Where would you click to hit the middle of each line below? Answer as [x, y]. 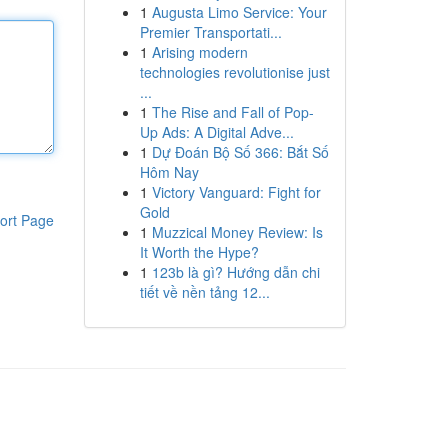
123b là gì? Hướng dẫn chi [235, 272]
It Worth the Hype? [199, 252]
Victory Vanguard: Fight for [236, 192]
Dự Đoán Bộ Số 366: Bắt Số [240, 152]
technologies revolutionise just [234, 72]
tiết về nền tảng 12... [204, 292]
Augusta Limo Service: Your [239, 12]
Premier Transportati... [210, 32]
